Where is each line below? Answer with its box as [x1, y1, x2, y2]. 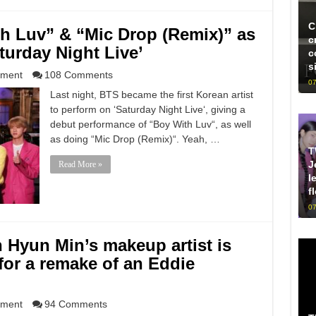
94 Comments [44, 298, 107, 310]
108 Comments [44, 69, 113, 80]
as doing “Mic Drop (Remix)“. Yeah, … [49, 133, 220, 145]
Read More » [58, 159, 102, 169]
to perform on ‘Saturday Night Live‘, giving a [49, 104, 245, 115]
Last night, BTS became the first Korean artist [49, 89, 253, 100]
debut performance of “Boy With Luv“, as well [49, 119, 251, 130]
